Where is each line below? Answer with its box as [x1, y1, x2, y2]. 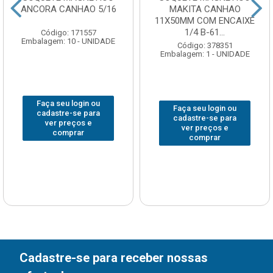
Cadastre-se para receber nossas [19, 250, 208, 266]
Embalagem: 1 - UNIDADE [160, 49, 250, 59]
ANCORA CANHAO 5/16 [20, 4, 116, 15]
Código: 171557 [40, 28, 96, 38]
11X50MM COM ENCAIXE [155, 15, 255, 27]
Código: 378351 [177, 41, 233, 51]
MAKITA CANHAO [169, 4, 241, 15]
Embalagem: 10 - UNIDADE [21, 37, 115, 46]
